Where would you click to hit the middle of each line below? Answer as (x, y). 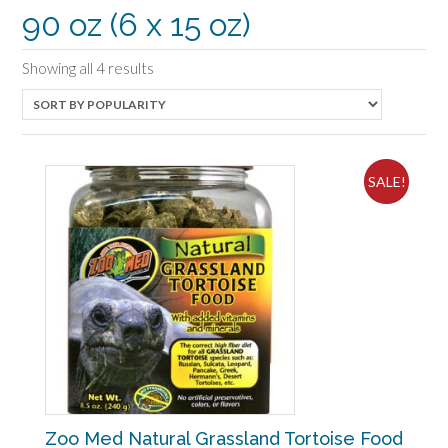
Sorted (176, 66)
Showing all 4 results (88, 67)
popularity (185, 110)
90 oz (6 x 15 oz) (136, 24)
